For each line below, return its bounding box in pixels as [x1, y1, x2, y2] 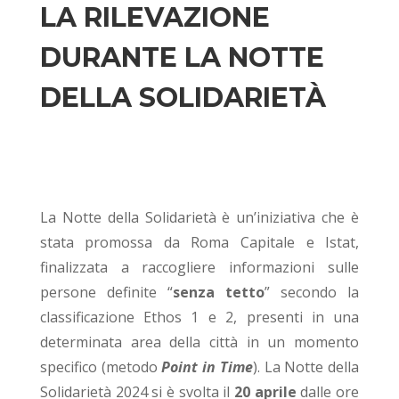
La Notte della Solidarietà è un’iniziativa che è [39, 207, 360, 227]
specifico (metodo [39, 356, 162, 377]
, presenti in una [233, 306, 360, 327]
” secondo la [265, 281, 360, 302]
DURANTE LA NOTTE [39, 40, 324, 74]
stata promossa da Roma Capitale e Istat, [39, 232, 360, 252]
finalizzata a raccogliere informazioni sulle [39, 256, 360, 277]
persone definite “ [39, 281, 173, 302]
